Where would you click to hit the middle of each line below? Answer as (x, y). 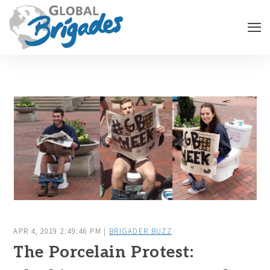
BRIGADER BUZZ (140, 231)
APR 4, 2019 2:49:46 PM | (61, 231)
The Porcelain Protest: (104, 253)
